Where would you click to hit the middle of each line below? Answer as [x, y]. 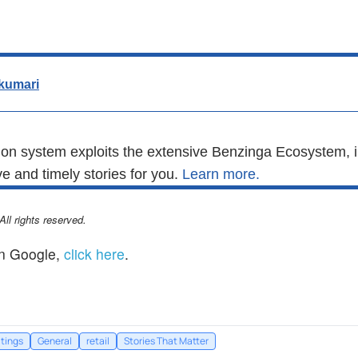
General [55, 341]
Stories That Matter [166, 341]
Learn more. [221, 174]
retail [98, 341]
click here [94, 253]
